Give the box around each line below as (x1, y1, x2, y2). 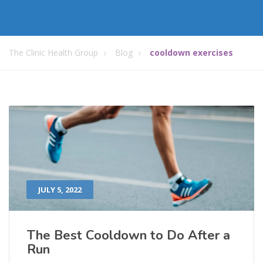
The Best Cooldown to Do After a (27, 227, 230, 245)
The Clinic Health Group (9, 47, 98, 58)
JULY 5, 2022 (38, 184, 82, 195)
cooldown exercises (150, 47, 233, 58)
